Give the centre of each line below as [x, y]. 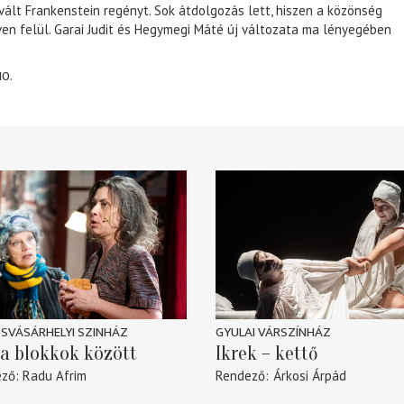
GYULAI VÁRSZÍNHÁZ [273, 333]
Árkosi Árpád [309, 376]
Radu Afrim [55, 376]
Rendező [240, 376]
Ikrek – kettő [267, 354]
